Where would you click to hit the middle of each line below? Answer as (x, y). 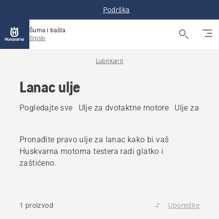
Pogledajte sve (46, 108)
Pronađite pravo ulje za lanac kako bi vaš (94, 140)
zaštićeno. (38, 163)
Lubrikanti (109, 61)
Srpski (37, 38)
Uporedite (184, 205)
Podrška (116, 10)
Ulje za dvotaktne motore (124, 108)
